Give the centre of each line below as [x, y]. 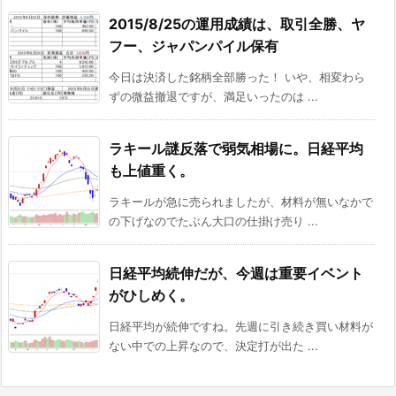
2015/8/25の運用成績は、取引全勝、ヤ [237, 24]
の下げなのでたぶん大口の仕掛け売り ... [213, 221]
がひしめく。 [151, 296]
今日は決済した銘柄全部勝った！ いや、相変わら [237, 77]
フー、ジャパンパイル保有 [194, 46]
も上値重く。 [151, 171]
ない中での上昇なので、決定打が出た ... [213, 346]
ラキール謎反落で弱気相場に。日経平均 [236, 149]
